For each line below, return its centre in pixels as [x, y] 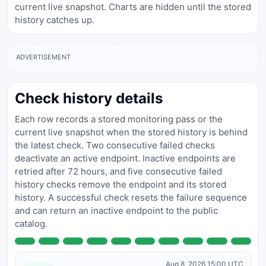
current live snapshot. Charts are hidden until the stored [133, 7]
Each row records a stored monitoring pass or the [119, 119]
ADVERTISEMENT [43, 57]
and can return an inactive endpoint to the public [116, 210]
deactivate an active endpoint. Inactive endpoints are [125, 158]
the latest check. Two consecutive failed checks [115, 145]
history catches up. [55, 20]
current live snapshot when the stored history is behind [131, 132]
